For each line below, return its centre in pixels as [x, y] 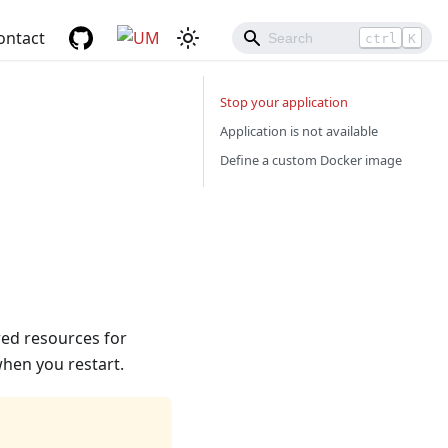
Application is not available [299, 131]
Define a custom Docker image [311, 160]
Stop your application [284, 102]
